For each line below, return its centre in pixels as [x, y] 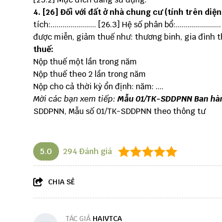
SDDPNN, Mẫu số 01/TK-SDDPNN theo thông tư [119, 111]
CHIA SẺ [61, 182]
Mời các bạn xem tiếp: [75, 99]
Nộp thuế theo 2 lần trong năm [89, 74]
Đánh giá [95, 151]
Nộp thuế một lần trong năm [85, 62]
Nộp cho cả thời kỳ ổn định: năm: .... [98, 86]
